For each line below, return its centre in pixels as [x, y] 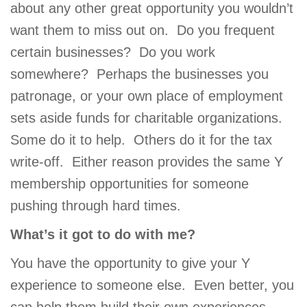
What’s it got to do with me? [103, 234]
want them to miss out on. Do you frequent [143, 30]
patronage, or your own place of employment [147, 96]
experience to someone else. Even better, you [152, 285]
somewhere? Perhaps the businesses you [139, 74]
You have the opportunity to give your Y [130, 263]
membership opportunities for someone [130, 183]
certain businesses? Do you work [113, 52]
